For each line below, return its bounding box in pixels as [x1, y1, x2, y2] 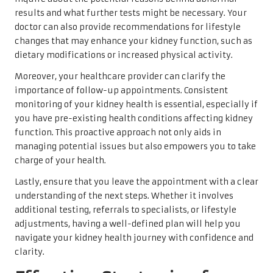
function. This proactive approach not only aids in [15, 127, 221, 138]
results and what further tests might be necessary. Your [15, 7, 247, 18]
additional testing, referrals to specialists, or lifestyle [15, 204, 236, 215]
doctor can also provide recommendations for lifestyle [15, 21, 241, 32]
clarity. [15, 246, 44, 257]
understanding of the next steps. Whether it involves [15, 190, 233, 201]
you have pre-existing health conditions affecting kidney [15, 113, 253, 124]
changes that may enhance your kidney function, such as [15, 35, 252, 46]
